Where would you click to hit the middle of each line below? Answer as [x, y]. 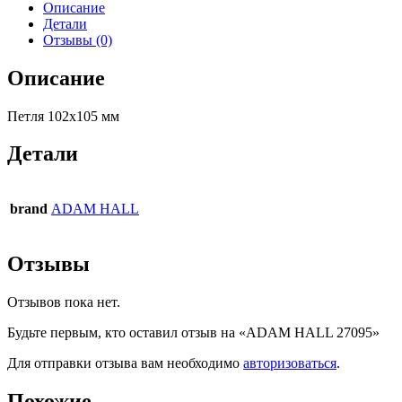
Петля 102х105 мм [63, 116]
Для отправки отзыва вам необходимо [125, 363]
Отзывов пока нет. [64, 302]
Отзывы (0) [78, 39]
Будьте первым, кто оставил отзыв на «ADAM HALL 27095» [193, 333]
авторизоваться [290, 363]
